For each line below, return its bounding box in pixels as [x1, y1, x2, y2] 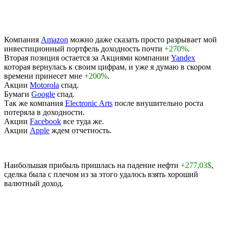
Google [31, 89, 55, 98]
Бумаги [4, 89, 31, 98]
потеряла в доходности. [4, 107, 85, 117]
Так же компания [4, 98, 65, 107]
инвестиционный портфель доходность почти [4, 44, 164, 53]
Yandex [171, 53, 195, 62]
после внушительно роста [112, 98, 203, 107]
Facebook [30, 117, 61, 126]
